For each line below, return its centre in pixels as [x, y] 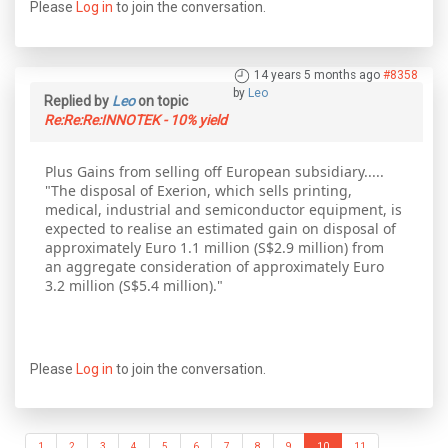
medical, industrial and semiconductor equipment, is [223, 209]
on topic [161, 100]
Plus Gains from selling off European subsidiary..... [214, 171]
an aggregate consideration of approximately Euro [214, 266]
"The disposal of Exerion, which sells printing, [198, 190]
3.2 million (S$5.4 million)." [134, 285]
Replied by [78, 100]
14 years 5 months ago [317, 74]
